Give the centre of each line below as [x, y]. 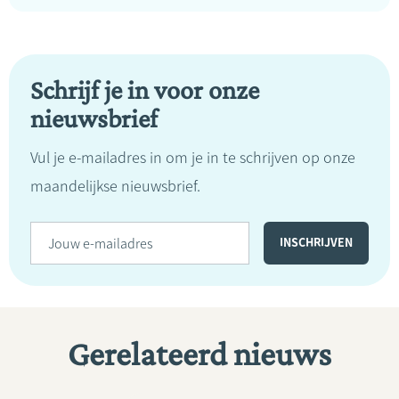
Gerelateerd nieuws [199, 354]
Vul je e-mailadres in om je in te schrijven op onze [193, 158]
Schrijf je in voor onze [145, 90]
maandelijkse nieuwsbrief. [115, 186]
